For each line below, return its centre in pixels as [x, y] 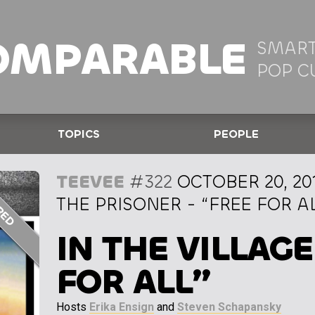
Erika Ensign [122, 307]
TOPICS [79, 134]
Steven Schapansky [229, 307]
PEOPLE [236, 134]
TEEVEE [90, 181]
